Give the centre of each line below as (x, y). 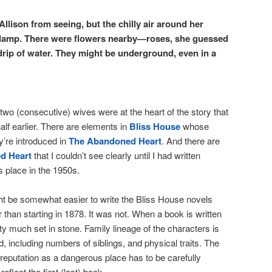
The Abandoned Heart (115, 141)
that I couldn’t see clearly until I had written (117, 155)
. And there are (191, 140)
